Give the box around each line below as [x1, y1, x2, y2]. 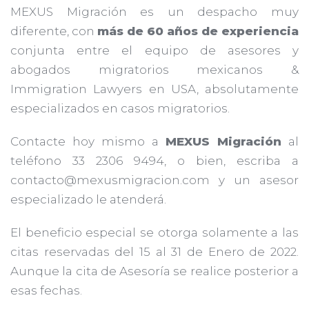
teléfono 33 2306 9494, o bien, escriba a [10, 153, 299, 168]
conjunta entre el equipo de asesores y [10, 43, 299, 57]
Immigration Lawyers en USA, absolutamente [10, 81, 299, 96]
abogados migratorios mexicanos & [10, 62, 299, 77]
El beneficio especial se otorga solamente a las [10, 225, 299, 239]
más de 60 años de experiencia [97, 23, 299, 38]
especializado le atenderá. [10, 192, 166, 206]
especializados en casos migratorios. [10, 101, 230, 115]
